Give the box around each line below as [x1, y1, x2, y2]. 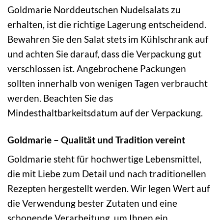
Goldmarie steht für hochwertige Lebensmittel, [7, 153, 201, 165]
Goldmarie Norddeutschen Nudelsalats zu [7, 3, 181, 15]
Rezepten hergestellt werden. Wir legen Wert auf [7, 183, 210, 194]
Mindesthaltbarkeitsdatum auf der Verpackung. [7, 107, 203, 118]
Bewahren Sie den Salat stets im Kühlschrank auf [7, 33, 208, 45]
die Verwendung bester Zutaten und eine [7, 197, 177, 209]
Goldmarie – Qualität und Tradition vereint [7, 134, 185, 145]
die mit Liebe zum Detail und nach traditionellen [7, 168, 206, 180]
